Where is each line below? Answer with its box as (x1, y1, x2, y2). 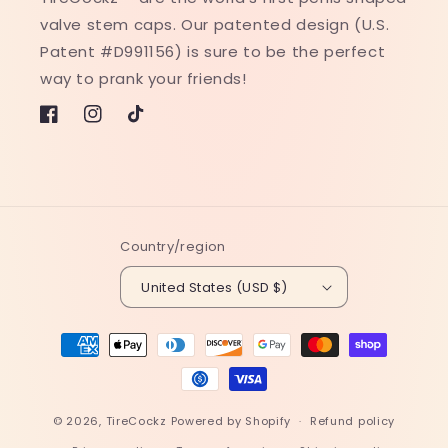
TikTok (127, 114, 175, 135)
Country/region (120, 237, 226, 256)
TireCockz (105, 412, 167, 429)
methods (34, 352, 108, 373)
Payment (34, 325, 107, 346)
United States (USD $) (141, 277, 288, 297)
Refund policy (309, 413, 396, 429)
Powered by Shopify (170, 412, 292, 429)
